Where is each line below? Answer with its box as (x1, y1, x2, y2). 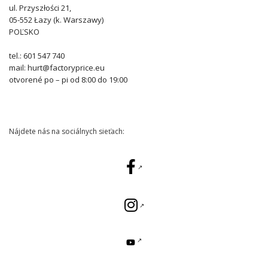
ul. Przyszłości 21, (9, 2, 71, 14)
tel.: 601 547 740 (9, 50, 65, 62)
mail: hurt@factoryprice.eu (9, 62, 105, 74)
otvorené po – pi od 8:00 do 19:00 (9, 74, 127, 86)
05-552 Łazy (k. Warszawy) (9, 14, 103, 26)
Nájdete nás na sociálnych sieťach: (9, 126, 124, 137)
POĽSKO (9, 26, 39, 38)
